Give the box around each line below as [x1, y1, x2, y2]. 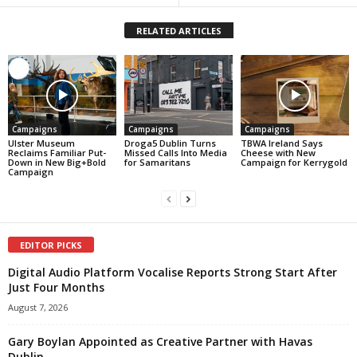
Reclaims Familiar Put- [8, 147, 106, 159]
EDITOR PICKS [20, 239, 82, 252]
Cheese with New [240, 147, 316, 159]
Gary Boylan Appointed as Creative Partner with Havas [8, 334, 312, 350]
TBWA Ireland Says [240, 137, 323, 150]
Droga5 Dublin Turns [124, 137, 216, 150]
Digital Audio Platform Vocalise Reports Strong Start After [8, 265, 337, 280]
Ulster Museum [8, 137, 75, 150]
